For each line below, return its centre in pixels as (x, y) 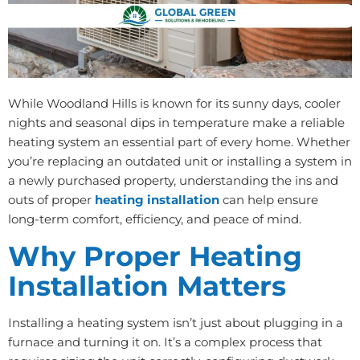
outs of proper (51, 200)
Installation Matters (147, 285)
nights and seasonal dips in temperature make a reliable (176, 123)
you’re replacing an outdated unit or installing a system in (180, 162)
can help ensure (270, 200)
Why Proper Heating (155, 256)
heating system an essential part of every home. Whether (179, 142)
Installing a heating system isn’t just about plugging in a (176, 322)
